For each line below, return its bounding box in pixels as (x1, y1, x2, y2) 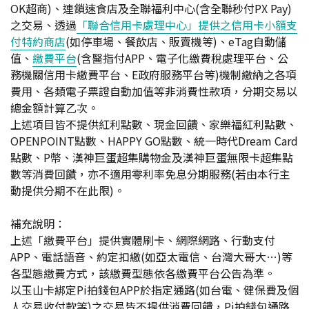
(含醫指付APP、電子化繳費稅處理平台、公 (77, 50, 288, 66)
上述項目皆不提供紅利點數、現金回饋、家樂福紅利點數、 (10, 116, 297, 132)
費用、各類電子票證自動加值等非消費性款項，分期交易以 (10, 83, 297, 99)
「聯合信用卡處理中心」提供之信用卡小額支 (77, 17, 297, 33)
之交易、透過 (10, 17, 77, 33)
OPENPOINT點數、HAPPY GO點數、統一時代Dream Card (10, 132, 298, 149)
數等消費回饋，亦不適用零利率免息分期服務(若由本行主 (10, 166, 290, 182)
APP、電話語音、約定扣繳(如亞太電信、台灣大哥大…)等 (10, 248, 292, 265)
